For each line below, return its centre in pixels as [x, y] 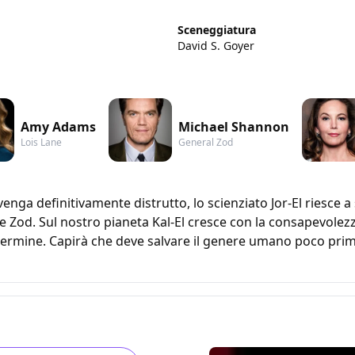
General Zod [206, 142]
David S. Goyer [216, 45]
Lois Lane [41, 142]
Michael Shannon [234, 126]
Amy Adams [58, 126]
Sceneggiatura [217, 29]
